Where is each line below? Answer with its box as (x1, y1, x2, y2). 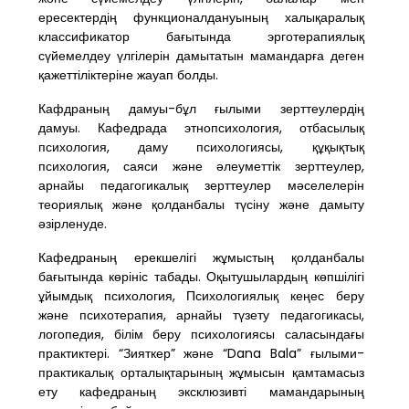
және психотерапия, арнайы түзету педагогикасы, (38, 306, 364, 324)
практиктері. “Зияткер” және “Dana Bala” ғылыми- (38, 344, 364, 362)
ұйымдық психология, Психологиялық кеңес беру (38, 287, 364, 305)
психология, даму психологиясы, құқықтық (38, 138, 364, 156)
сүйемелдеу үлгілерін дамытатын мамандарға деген (38, 47, 364, 65)
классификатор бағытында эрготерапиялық (38, 27, 364, 46)
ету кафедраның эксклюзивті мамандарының (38, 383, 364, 401)
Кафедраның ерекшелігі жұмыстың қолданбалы (38, 248, 364, 267)
